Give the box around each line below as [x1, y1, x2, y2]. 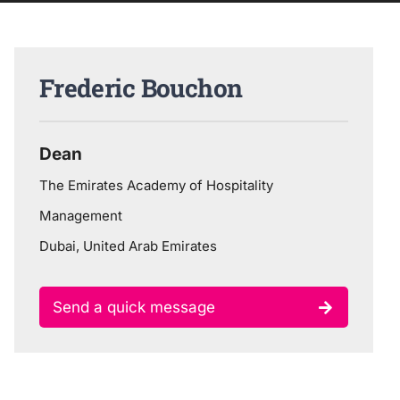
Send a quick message [52, 297, 215, 316]
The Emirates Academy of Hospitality [38, 176, 273, 194]
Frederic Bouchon [38, 71, 243, 104]
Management [38, 206, 122, 224]
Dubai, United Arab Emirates [38, 237, 217, 254]
